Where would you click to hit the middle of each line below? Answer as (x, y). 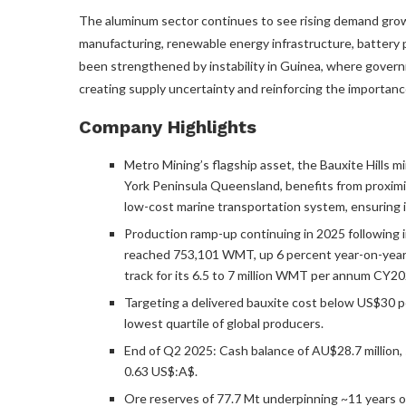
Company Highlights (168, 126)
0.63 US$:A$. (161, 371)
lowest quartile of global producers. (224, 323)
